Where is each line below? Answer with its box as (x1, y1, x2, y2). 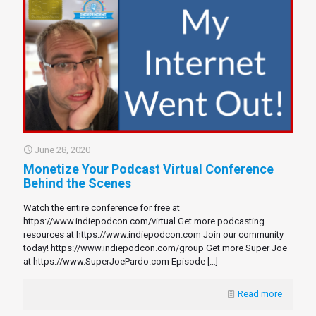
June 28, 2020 (35, 144, 90, 155)
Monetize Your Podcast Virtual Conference (23, 161, 274, 176)
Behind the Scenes (23, 175, 131, 190)
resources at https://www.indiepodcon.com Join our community (23, 229, 284, 240)
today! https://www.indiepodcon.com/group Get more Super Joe (23, 242, 287, 253)
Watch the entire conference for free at (23, 202, 180, 213)
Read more (238, 288, 282, 299)
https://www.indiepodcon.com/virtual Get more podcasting (23, 215, 265, 226)
